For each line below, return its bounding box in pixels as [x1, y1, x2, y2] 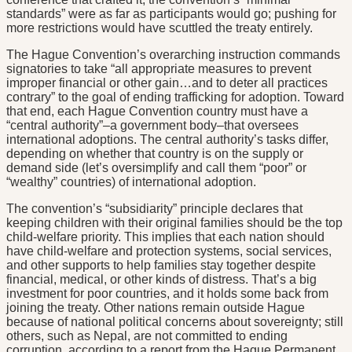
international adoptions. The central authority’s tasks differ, [6, 133, 328, 147]
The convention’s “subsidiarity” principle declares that [6, 202, 302, 216]
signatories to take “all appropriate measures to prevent [6, 62, 311, 76]
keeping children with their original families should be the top [6, 216, 343, 230]
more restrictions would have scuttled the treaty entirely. [6, 21, 313, 35]
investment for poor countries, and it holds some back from [6, 287, 328, 301]
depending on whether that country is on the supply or [6, 147, 303, 161]
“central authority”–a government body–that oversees [6, 119, 299, 133]
